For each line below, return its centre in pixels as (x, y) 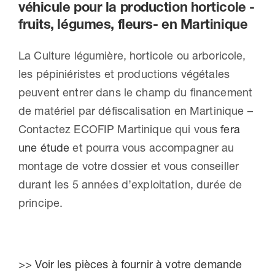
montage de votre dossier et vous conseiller (129, 166)
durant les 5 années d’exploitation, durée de (130, 185)
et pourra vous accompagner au (152, 148)
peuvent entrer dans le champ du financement (135, 93)
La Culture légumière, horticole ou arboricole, (132, 56)
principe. (41, 203)
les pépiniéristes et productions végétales (124, 74)
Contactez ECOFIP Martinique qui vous (119, 130)
